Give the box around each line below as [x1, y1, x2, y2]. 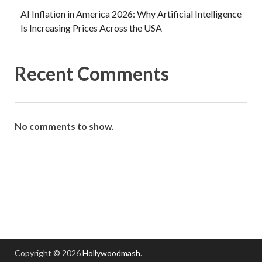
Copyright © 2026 [15, 248, 82, 258]
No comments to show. [15, 120, 114, 132]
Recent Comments [15, 62, 169, 85]
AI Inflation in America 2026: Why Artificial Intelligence [20, 8, 242, 20]
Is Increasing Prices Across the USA [20, 22, 162, 34]
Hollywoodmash [82, 248, 140, 258]
